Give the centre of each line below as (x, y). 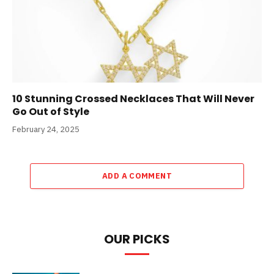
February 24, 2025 (46, 129)
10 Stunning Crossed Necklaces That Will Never (133, 98)
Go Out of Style (51, 111)
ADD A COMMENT (137, 176)
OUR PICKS (137, 239)
